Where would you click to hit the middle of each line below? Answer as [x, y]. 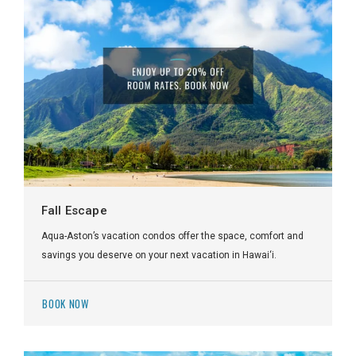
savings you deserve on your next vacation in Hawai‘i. [160, 255]
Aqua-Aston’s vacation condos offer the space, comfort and [172, 236]
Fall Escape [74, 211]
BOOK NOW [66, 303]
